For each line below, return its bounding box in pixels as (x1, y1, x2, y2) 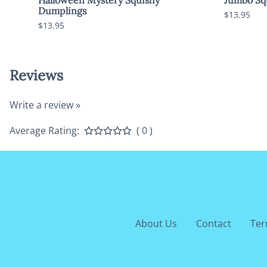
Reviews (10, 66, 63, 85)
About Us (135, 216, 177, 230)
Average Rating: (10, 123, 79, 137)
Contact (195, 216, 231, 230)
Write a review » (10, 98, 80, 111)
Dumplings (38, 4, 86, 17)
